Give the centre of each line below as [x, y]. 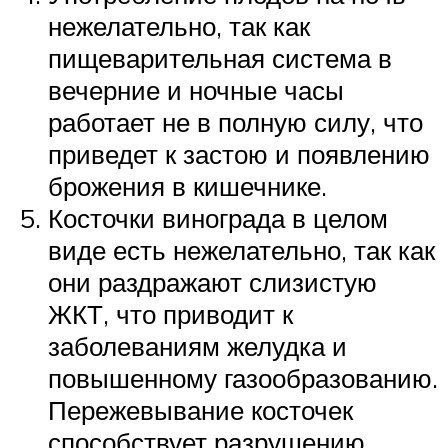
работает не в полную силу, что [235, 122]
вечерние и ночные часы [196, 90]
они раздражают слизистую [212, 282]
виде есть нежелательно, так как [241, 250]
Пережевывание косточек [200, 410]
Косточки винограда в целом [218, 218]
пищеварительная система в [220, 58]
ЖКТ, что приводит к [170, 314]
